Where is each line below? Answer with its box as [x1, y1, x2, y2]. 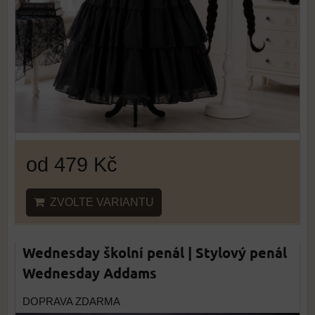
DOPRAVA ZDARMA [22, 296, 120, 307]
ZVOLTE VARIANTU [44, 196, 154, 208]
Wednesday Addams [22, 264, 157, 282]
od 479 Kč [26, 153, 117, 176]
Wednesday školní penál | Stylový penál [22, 243, 287, 262]
